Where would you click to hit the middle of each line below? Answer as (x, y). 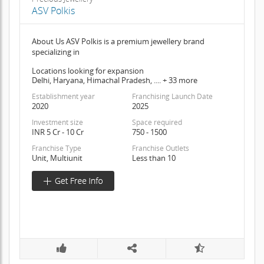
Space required (157, 122)
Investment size (57, 122)
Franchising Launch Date (172, 96)
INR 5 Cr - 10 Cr (57, 132)
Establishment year (63, 96)
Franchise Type (56, 148)
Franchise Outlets (160, 148)
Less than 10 (154, 158)
